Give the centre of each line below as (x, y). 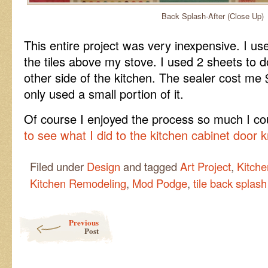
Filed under (58, 167)
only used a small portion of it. (104, 94)
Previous (84, 223)
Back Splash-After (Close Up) (213, 16)
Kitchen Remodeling (78, 183)
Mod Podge (160, 183)
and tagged (150, 167)
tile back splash (230, 183)
